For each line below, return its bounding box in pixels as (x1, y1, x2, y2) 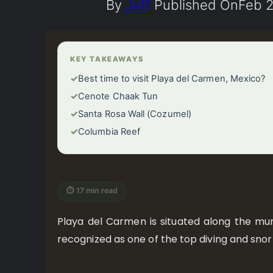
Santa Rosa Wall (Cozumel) (78, 108, 191, 119)
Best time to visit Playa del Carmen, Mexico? (78, 73, 266, 84)
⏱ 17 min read (66, 185, 118, 195)
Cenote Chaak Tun (78, 90, 158, 102)
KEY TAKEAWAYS (70, 54, 144, 63)
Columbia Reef (78, 126, 141, 137)
